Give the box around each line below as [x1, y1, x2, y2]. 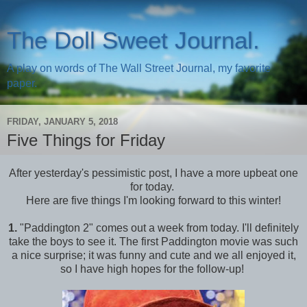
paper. [7, 77, 37, 89]
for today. [130, 180, 177, 193]
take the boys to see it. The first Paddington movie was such [9, 235, 298, 247]
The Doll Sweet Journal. [7, 27, 260, 53]
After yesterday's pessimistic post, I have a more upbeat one [9, 167, 298, 179]
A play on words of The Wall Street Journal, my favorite [7, 62, 271, 74]
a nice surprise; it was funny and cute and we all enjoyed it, [11, 249, 296, 261]
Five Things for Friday [7, 131, 165, 149]
